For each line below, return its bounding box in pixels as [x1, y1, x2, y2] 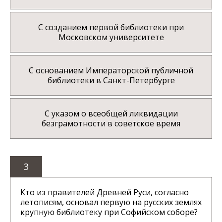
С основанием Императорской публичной [29, 65, 193, 76]
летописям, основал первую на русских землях [20, 197, 202, 208]
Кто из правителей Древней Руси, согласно [20, 187, 189, 198]
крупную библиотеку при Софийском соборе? [20, 207, 198, 218]
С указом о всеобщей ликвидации [44, 108, 178, 119]
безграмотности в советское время [42, 118, 180, 129]
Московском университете [58, 32, 164, 43]
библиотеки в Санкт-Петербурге [47, 75, 175, 86]
